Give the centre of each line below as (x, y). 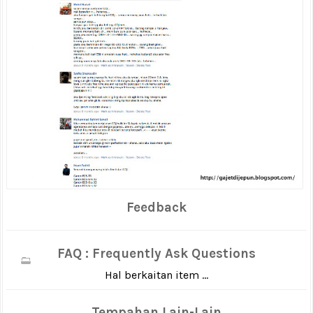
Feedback (156, 208)
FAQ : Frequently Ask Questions (156, 253)
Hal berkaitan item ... (156, 275)
